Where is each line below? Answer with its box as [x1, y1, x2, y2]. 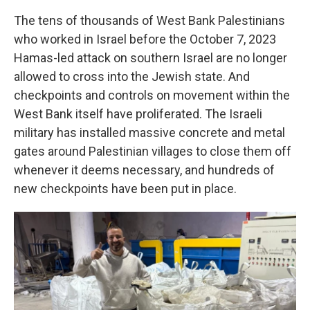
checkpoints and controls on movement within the [14, 88, 290, 102]
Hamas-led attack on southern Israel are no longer [14, 51, 287, 65]
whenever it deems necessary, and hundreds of [14, 163, 275, 177]
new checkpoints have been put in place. [14, 181, 237, 196]
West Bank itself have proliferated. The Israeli [14, 107, 262, 121]
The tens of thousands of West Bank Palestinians [14, 13, 285, 28]
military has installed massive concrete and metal [14, 125, 285, 140]
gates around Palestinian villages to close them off [14, 144, 291, 158]
